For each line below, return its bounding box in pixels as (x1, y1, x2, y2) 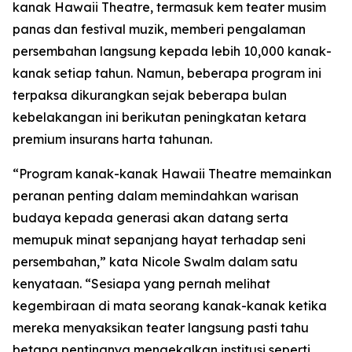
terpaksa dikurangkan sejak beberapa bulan (13, 87, 287, 103)
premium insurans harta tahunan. (13, 131, 212, 147)
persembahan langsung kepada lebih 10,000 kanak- (13, 43, 332, 59)
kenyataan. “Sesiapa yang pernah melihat (13, 276, 270, 291)
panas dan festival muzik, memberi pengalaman (13, 21, 306, 37)
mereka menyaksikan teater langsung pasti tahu (13, 320, 309, 335)
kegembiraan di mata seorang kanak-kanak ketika (13, 298, 327, 313)
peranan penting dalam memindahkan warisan (13, 188, 299, 203)
